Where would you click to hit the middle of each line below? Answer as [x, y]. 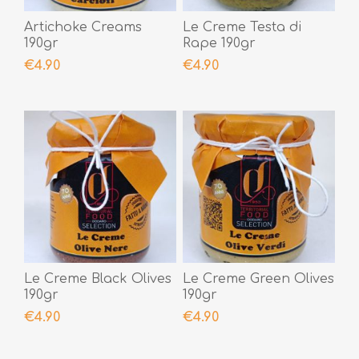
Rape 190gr [219, 44]
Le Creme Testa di [242, 28]
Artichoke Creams [83, 28]
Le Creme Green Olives [258, 279]
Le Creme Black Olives [98, 279]
